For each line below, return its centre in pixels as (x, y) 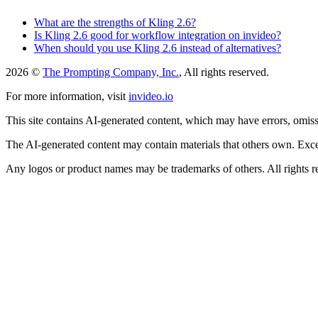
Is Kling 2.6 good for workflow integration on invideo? (158, 35)
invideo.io (151, 96)
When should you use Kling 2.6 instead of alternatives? (158, 48)
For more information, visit (66, 96)
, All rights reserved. (224, 72)
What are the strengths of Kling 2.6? (115, 22)
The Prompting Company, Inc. (111, 72)
